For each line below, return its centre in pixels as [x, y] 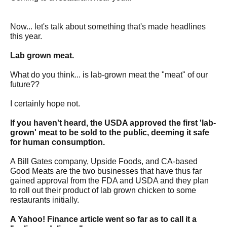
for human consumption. [59, 142]
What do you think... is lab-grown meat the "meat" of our [109, 75]
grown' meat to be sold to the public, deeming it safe [110, 133]
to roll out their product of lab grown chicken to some [103, 190]
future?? [26, 84]
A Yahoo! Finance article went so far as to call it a [103, 219]
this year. [26, 36]
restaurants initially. [45, 200]
